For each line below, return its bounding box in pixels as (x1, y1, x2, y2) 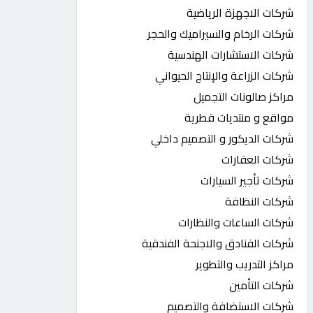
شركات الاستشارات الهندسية (168, 44, 294, 65)
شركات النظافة (225, 191, 294, 212)
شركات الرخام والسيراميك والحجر (147, 23, 294, 44)
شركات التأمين (229, 275, 294, 296)
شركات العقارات (221, 149, 294, 170)
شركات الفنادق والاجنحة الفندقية (142, 233, 294, 254)
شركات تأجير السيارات (201, 170, 294, 191)
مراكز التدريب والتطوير (196, 254, 294, 275)
